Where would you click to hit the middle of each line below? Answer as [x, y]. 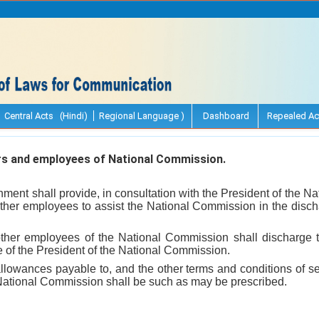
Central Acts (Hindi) [46, 115]
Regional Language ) [142, 115]
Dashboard [225, 115]
